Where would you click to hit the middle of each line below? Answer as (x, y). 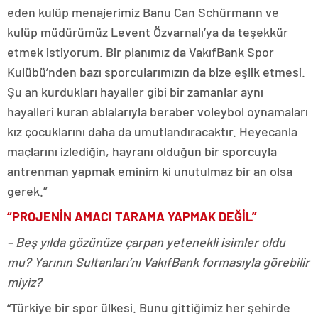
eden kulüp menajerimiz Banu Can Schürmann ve (143, 12)
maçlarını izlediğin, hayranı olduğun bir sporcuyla (142, 152)
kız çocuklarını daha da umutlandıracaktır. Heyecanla (152, 132)
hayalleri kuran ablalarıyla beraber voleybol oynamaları (158, 112)
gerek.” (27, 191)
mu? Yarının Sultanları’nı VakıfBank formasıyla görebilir (158, 262)
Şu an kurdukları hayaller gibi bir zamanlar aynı (135, 92)
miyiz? (26, 282)
